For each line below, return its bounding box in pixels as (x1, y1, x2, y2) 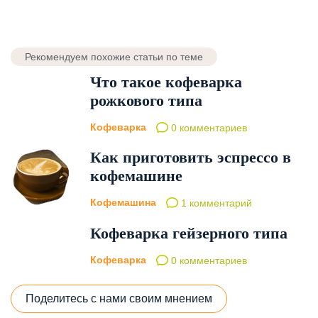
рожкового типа (90, 92, 202, 110)
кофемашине (90, 167, 182, 185)
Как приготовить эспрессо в (90, 148, 291, 167)
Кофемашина (90, 197, 156, 209)
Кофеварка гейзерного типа (90, 224, 287, 242)
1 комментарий (178, 197, 252, 209)
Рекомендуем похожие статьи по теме (25, 51, 203, 63)
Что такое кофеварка (90, 73, 242, 92)
